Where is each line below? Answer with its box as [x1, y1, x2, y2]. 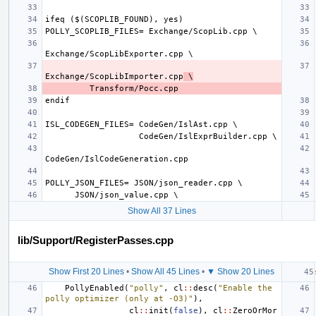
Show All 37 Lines [127, 205, 196, 216]
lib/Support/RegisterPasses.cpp [18, 233, 174, 246]
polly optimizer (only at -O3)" [45, 293, 193, 303]
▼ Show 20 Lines [207, 266, 274, 276]
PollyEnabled [65, 283, 124, 293]
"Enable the [218, 283, 272, 293]
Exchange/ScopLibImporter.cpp [45, 71, 183, 81]
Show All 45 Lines [131, 266, 200, 276]
